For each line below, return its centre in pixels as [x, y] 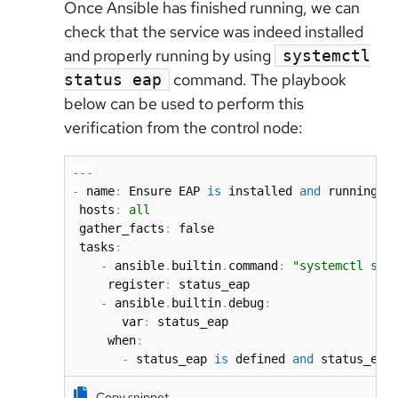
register [118, 285]
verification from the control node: [183, 128]
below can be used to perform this [184, 104]
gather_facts [118, 229]
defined [260, 359]
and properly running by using [169, 56]
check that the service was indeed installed [214, 32]
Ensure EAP [164, 191]
